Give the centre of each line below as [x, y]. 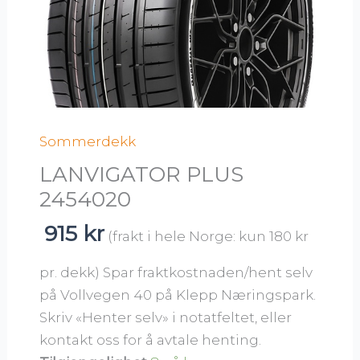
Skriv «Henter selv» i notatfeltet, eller [166, 317]
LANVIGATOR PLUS [142, 174]
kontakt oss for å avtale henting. [151, 340]
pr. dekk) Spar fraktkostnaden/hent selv [176, 272]
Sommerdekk [88, 141]
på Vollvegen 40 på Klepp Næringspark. [178, 295]
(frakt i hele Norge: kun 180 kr [208, 236]
